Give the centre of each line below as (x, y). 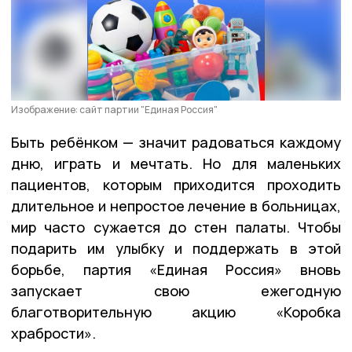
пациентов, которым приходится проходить (176, 184)
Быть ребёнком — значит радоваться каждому (176, 142)
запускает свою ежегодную (176, 290)
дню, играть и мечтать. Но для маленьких (176, 163)
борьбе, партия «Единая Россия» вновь (176, 269)
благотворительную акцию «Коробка (176, 312)
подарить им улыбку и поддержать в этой (176, 248)
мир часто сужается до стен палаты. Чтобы (176, 227)
